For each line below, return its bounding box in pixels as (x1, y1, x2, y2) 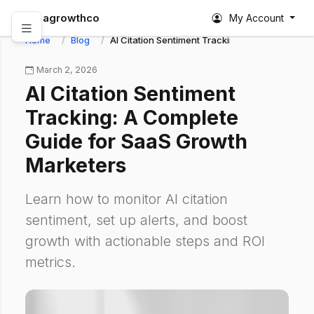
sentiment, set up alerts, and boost (25, 212, 247, 228)
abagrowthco (29, 11, 100, 25)
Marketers (25, 153, 126, 177)
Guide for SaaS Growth (25, 129, 247, 153)
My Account (226, 12, 287, 24)
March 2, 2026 (36, 64, 97, 75)
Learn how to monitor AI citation (25, 191, 228, 207)
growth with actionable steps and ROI (25, 233, 265, 250)
